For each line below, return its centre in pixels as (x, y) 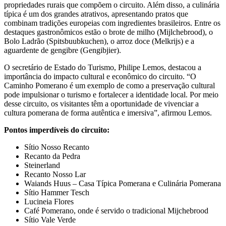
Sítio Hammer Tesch (57, 193)
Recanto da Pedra (52, 156)
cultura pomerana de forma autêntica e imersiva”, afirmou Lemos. (108, 113)
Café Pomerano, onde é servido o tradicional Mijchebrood (116, 211)
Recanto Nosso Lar (55, 175)
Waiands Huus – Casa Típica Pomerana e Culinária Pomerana (123, 184)
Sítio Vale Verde (50, 220)
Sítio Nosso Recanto (57, 147)
